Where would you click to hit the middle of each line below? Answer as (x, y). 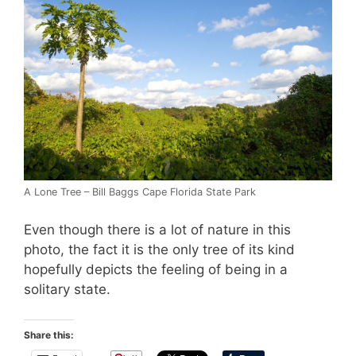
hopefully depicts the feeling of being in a (156, 269)
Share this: (49, 335)
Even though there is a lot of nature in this (157, 229)
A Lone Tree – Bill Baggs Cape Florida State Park (140, 192)
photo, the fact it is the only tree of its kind (159, 249)
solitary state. (67, 289)
